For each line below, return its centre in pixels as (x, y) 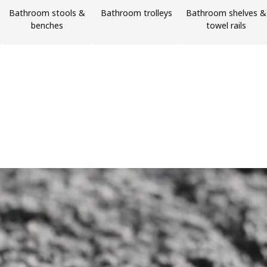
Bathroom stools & (47, 13)
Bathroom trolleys (136, 13)
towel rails (226, 25)
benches (47, 25)
